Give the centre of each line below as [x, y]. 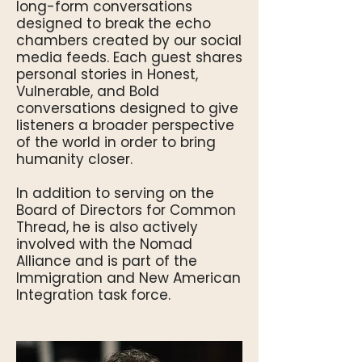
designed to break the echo [114, 23]
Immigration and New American [128, 278]
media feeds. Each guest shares [129, 57]
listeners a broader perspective [125, 125]
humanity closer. [74, 159]
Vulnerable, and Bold [88, 91]
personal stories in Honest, [107, 74]
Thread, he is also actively [107, 227]
